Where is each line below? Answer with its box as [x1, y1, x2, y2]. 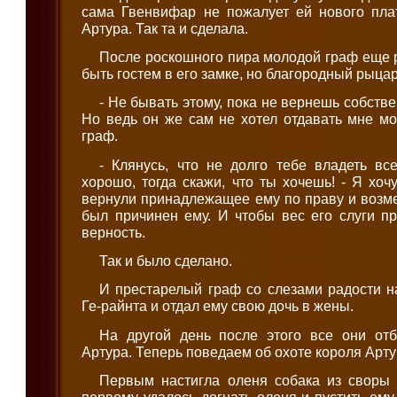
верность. [82, 223, 146, 240]
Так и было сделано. [99, 252, 233, 269]
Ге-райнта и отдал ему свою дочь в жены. [82, 298, 354, 315]
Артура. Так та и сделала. [82, 19, 249, 36]
